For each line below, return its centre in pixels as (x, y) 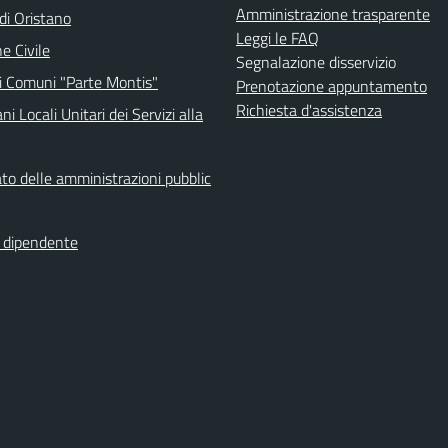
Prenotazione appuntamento (331, 86)
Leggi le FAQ (277, 38)
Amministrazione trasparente (333, 14)
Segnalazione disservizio (316, 62)
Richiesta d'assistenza (309, 110)
